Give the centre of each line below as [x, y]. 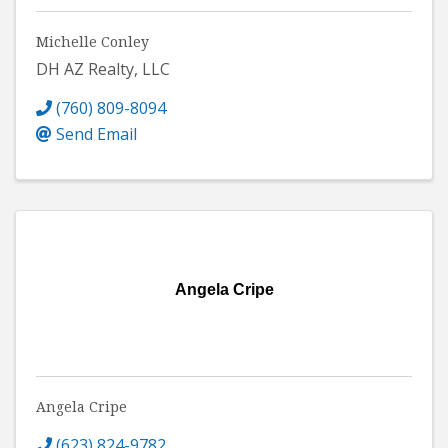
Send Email [96, 134]
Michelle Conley [92, 42]
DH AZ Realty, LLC [103, 69]
